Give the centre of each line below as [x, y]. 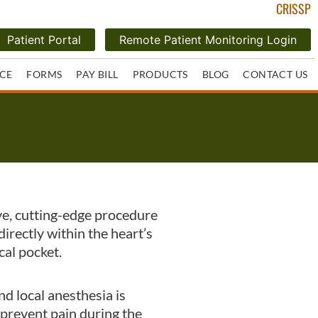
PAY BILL [97, 75]
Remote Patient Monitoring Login [208, 40]
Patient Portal [44, 40]
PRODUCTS [160, 75]
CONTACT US [275, 75]
